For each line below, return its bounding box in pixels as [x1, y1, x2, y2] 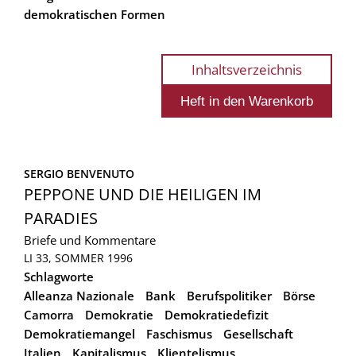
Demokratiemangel [24, 325, 135, 342]
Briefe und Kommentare [24, 231, 156, 248]
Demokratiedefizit [164, 306, 269, 323]
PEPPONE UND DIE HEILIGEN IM [24, 183, 261, 205]
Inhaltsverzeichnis [192, 60, 302, 79]
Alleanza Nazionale [24, 287, 134, 304]
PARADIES [24, 207, 98, 229]
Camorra [24, 306, 74, 323]
